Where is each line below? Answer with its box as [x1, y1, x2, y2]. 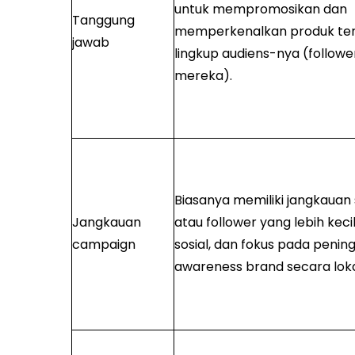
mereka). [174, 67, 232, 86]
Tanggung [71, 11, 135, 30]
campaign [71, 235, 136, 254]
